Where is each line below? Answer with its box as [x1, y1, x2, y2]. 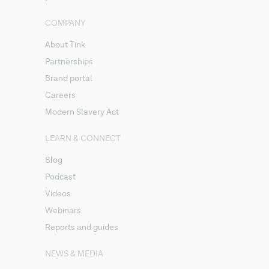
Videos [45, 189, 71, 199]
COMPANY [45, 18, 86, 28]
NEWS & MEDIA [45, 249, 104, 259]
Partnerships [45, 56, 94, 67]
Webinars [45, 205, 82, 216]
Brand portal [45, 73, 93, 83]
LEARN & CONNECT [45, 133, 121, 144]
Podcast [45, 172, 76, 182]
